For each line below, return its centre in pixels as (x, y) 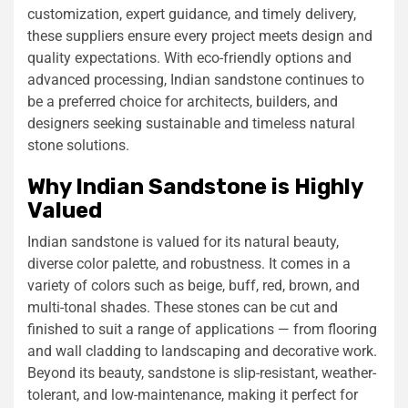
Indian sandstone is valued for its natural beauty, (183, 241)
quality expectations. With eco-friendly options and (189, 57)
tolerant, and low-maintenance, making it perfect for (193, 394)
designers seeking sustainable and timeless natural (191, 123)
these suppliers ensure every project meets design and (200, 36)
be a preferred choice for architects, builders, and (183, 101)
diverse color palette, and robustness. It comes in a (189, 263)
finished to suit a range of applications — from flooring (202, 329)
